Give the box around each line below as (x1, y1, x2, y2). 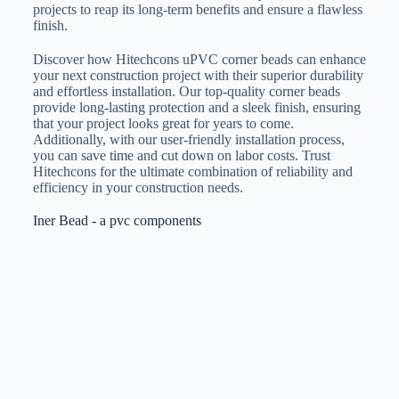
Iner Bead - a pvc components (32, 213, 201, 229)
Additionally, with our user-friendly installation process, (32, 132, 345, 148)
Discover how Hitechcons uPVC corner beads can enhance (32, 52, 366, 68)
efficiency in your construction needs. (32, 180, 243, 196)
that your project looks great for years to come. (32, 116, 294, 132)
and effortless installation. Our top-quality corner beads (32, 84, 340, 100)
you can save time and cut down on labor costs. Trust (32, 148, 330, 164)
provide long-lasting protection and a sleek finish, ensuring (32, 100, 361, 116)
